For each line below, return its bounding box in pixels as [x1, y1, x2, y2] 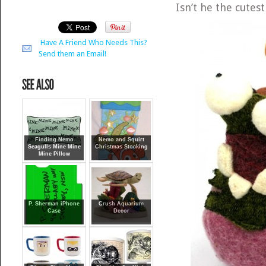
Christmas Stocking [94, 144, 148, 150]
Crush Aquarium [99, 201, 144, 207]
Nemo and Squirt [98, 137, 144, 142]
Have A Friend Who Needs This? [40, 38, 148, 47]
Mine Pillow [38, 151, 70, 157]
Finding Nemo [34, 137, 74, 142]
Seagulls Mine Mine [27, 144, 81, 150]
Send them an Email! [39, 49, 107, 58]
